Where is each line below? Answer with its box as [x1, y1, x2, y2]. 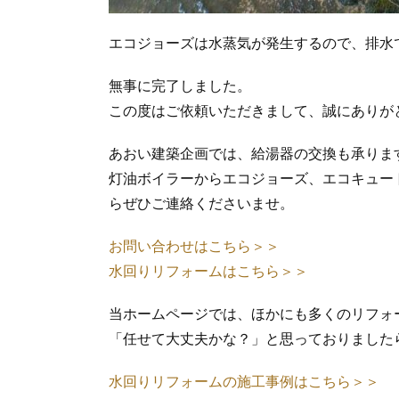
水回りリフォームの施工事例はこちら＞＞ [109, 374, 379, 390]
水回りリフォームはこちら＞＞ [109, 264, 308, 280]
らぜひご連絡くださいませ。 [109, 196, 294, 212]
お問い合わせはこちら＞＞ [109, 239, 280, 255]
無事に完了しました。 [109, 78, 251, 94]
